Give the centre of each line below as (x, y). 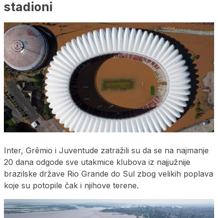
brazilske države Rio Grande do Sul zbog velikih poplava (109, 173)
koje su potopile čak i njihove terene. (71, 185)
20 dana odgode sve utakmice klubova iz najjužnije (97, 162)
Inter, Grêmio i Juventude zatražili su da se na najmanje (106, 150)
